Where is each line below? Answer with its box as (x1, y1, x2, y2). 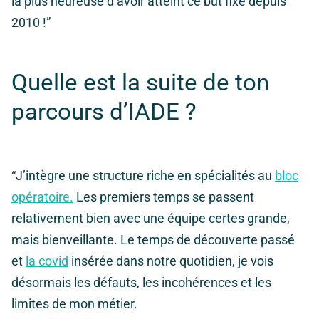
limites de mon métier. (11, 296, 137, 312)
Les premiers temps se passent (73, 189, 254, 205)
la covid (26, 253, 68, 269)
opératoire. (11, 189, 73, 205)
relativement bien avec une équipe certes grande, (11, 211, 290, 226)
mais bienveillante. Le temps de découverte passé (11, 232, 295, 248)
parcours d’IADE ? (11, 98, 197, 126)
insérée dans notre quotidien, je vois (68, 253, 273, 269)
